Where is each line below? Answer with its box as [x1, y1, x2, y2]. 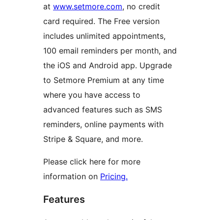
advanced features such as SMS [43, 104, 162, 114]
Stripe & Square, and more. [43, 134, 143, 144]
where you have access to [43, 89, 140, 100]
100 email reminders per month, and [43, 45, 177, 55]
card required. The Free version [43, 16, 160, 26]
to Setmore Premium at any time [43, 75, 164, 85]
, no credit [122, 1, 160, 11]
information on [43, 171, 100, 181]
